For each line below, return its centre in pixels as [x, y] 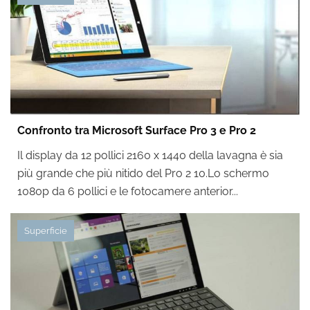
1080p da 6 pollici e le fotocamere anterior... [128, 191]
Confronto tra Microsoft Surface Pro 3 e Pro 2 [137, 130]
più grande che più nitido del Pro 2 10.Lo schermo [143, 173]
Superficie [46, 231]
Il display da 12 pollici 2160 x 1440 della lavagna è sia [150, 155]
